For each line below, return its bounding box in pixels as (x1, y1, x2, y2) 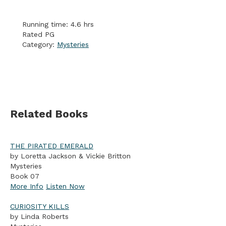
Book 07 (10, 172, 39, 180)
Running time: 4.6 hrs (22, 20, 94, 29)
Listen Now (46, 182, 85, 190)
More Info (10, 182, 43, 190)
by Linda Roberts (10, 212, 69, 220)
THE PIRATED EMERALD (10, 141, 93, 150)
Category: (22, 40, 57, 49)
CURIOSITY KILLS (10, 202, 69, 210)
